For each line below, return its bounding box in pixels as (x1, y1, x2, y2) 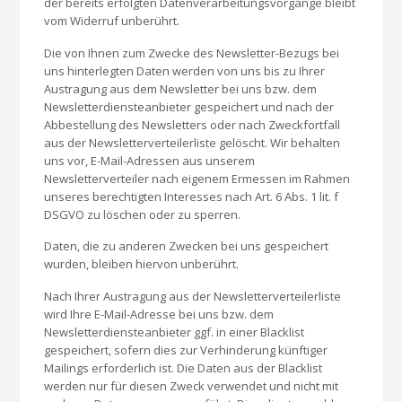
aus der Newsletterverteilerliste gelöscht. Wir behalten (44, 134, 341, 151)
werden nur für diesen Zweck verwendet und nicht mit (44, 377, 339, 394)
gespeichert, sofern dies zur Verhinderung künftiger (44, 341, 328, 358)
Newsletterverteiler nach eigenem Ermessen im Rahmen (44, 170, 351, 187)
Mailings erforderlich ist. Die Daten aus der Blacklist (44, 359, 323, 376)
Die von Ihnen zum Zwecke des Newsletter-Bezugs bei (44, 44, 340, 61)
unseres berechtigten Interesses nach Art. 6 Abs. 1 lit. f (44, 188, 339, 205)
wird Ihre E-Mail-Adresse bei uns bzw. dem (44, 305, 275, 322)
